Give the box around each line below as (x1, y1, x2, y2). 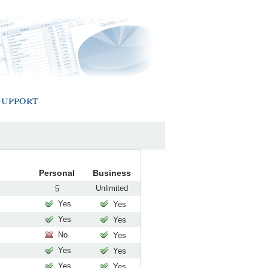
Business (93, 168, 131, 178)
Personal (39, 168, 75, 178)
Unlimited (96, 183, 128, 193)
